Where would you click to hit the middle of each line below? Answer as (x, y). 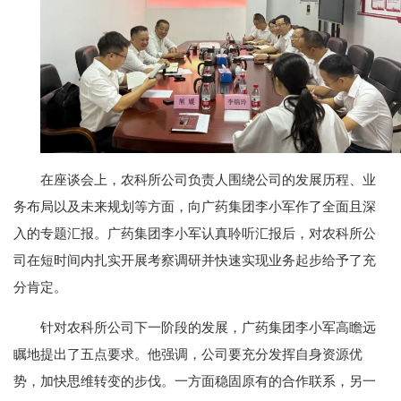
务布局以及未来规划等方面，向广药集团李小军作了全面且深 (195, 206)
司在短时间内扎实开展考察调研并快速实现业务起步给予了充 (195, 260)
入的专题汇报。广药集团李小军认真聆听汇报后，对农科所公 (195, 233)
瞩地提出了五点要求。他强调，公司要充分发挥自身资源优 (188, 354)
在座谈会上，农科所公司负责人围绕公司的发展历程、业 (208, 179)
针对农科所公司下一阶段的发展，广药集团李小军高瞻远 (208, 327)
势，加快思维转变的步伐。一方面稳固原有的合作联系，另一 (195, 381)
